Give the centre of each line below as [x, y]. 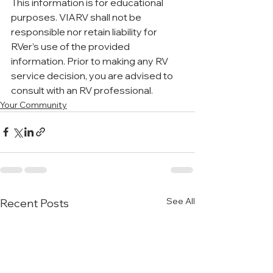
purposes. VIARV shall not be [77, 17]
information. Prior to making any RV [90, 61]
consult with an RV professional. [82, 90]
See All [181, 201]
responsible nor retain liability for [85, 31]
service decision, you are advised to [93, 75]
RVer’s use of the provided [71, 46]
